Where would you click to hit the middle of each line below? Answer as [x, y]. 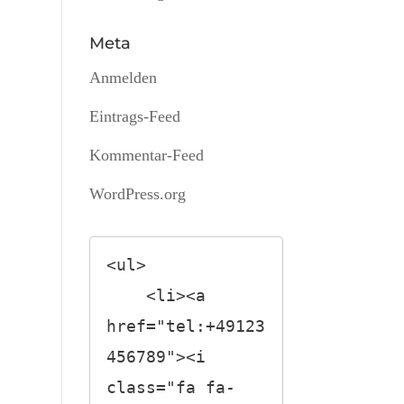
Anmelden [123, 78]
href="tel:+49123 [185, 326]
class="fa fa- [170, 388]
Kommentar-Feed [146, 155]
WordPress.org [137, 194]
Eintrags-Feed [134, 116]
